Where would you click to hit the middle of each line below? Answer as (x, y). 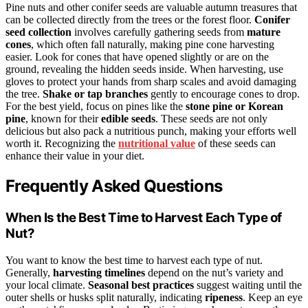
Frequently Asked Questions (114, 186)
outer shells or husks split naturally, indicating (105, 297)
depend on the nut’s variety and (214, 273)
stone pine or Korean (234, 107)
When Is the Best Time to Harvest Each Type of (144, 218)
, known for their (63, 119)
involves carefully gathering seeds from (159, 32)
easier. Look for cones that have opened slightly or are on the (137, 57)
